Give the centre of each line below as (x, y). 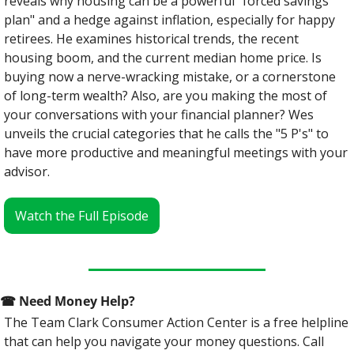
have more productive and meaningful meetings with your (176, 153)
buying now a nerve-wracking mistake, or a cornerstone (170, 77)
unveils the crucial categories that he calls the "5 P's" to (166, 134)
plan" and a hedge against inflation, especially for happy (169, 20)
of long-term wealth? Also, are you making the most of (166, 96)
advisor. (27, 172)
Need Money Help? (77, 301)
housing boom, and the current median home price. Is (163, 58)
